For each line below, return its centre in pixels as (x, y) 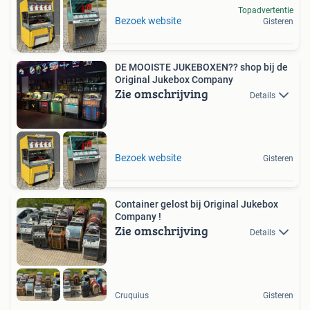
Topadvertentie (266, 11)
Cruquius (132, 296)
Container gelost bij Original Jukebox (197, 204)
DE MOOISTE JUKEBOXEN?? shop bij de (201, 67)
